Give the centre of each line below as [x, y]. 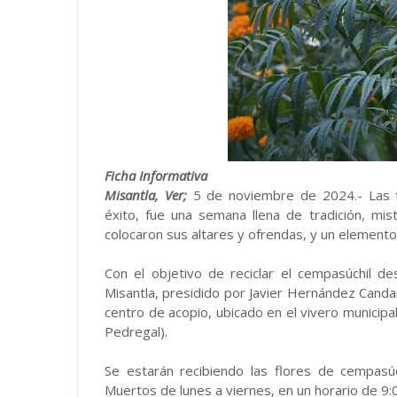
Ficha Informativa [156, 175]
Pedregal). [136, 331]
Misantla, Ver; [146, 195]
